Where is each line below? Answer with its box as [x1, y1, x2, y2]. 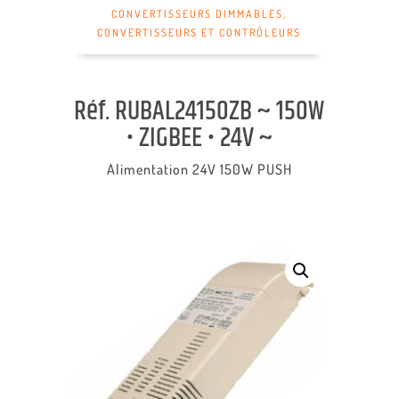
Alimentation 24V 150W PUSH [106, 160, 292, 178]
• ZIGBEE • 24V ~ [126, 118, 273, 159]
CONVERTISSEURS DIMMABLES [111, 7, 284, 20]
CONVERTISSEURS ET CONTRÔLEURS [97, 26, 302, 39]
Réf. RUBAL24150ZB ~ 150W [74, 92, 325, 132]
